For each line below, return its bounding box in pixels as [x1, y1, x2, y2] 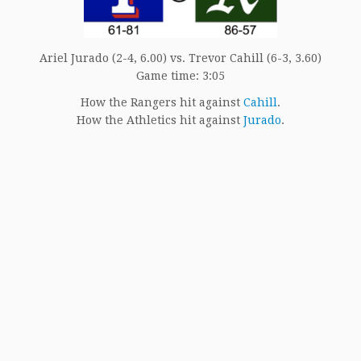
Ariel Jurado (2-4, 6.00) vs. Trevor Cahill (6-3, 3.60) [39, 52, 322, 65]
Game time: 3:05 [136, 69, 225, 83]
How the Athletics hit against [77, 114, 243, 127]
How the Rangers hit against [81, 96, 243, 110]
